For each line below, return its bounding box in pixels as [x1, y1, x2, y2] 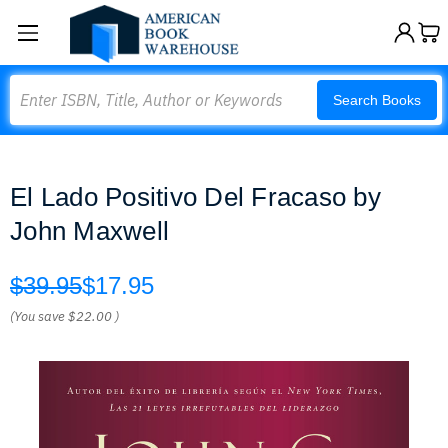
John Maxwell [10, 216, 169, 246]
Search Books [333, 92, 421, 108]
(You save [10, 308, 65, 325]
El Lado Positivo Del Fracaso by [10, 182, 381, 212]
